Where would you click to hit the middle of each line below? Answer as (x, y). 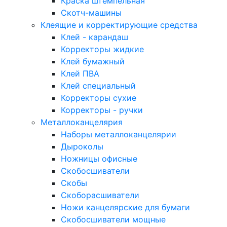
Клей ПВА (80, 73)
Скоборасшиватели (100, 195)
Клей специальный (98, 86)
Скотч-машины (91, 13)
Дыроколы (82, 146)
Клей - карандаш (94, 37)
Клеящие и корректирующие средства (119, 25)
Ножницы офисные (99, 159)
